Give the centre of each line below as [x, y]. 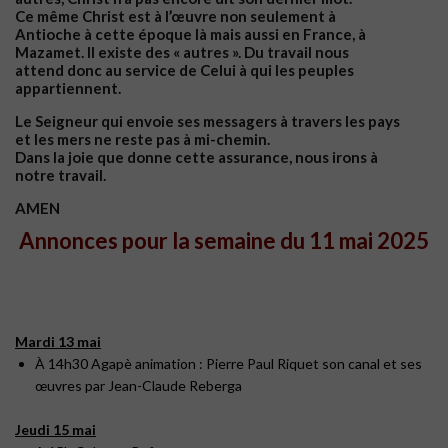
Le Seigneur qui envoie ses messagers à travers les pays [207, 120]
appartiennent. [68, 87]
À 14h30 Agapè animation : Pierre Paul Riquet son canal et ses [228, 363]
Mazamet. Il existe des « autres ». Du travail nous [182, 51]
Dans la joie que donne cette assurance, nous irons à [196, 156]
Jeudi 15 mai [55, 429]
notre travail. [60, 174]
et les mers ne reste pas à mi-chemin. [142, 138]
